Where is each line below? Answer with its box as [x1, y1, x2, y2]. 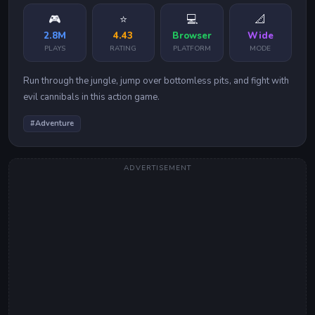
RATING [110, 44, 137, 53]
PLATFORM [172, 44, 211, 53]
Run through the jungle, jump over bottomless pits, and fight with [23, 75, 289, 87]
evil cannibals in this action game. [23, 91, 160, 103]
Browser [172, 30, 212, 42]
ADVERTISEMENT [124, 163, 191, 173]
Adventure [35, 118, 74, 129]
